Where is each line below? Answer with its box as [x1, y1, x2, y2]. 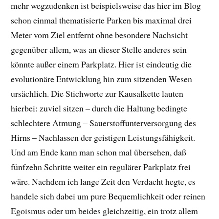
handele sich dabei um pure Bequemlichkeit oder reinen [11, 190, 206, 202]
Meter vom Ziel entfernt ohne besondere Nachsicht [11, 29, 188, 41]
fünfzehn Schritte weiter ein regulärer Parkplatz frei [11, 161, 191, 173]
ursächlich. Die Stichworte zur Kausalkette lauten [11, 88, 184, 100]
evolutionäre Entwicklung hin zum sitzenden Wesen [11, 73, 193, 85]
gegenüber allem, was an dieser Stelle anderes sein [11, 44, 187, 56]
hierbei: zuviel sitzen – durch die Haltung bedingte [11, 102, 188, 114]
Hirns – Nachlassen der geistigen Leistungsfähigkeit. [11, 131, 196, 144]
